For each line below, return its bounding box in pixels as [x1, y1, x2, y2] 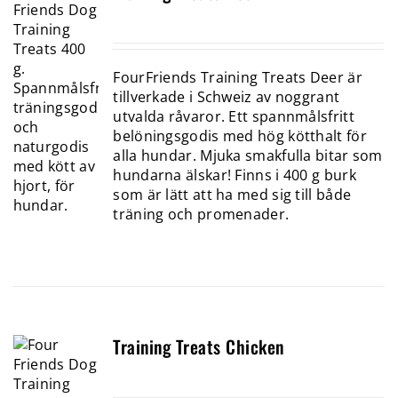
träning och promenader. [113, 203, 290, 224]
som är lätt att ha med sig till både [113, 184, 352, 204]
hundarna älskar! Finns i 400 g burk [113, 164, 356, 185]
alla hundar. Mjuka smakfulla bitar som [113, 145, 383, 165]
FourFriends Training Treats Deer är [113, 67, 362, 87]
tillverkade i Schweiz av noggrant [113, 86, 340, 107]
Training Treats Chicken [113, 332, 284, 360]
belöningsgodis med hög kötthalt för [113, 125, 367, 146]
